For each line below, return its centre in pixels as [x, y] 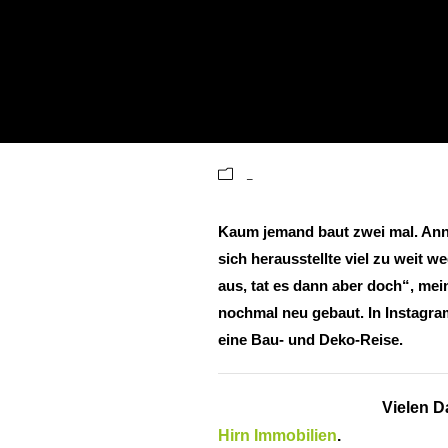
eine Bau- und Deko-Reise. [318, 339]
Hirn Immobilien [277, 435]
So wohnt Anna [329, 124]
